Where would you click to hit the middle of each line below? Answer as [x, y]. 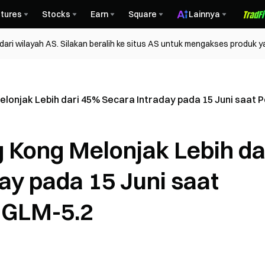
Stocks [56, 14]
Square [143, 14]
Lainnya [204, 14]
